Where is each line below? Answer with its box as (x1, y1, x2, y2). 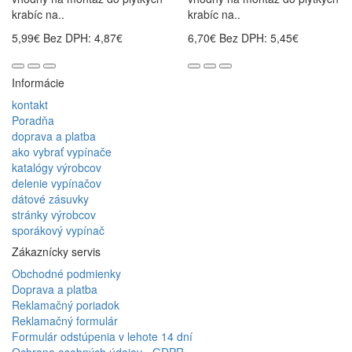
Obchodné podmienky (12, 266, 121, 282)
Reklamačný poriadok (12, 297, 119, 313)
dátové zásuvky (12, 191, 89, 207)
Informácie (12, 75, 64, 91)
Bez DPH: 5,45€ (219, 30, 299, 46)
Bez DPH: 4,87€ (43, 30, 123, 46)
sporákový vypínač (12, 222, 104, 239)
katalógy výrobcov (12, 159, 101, 176)
